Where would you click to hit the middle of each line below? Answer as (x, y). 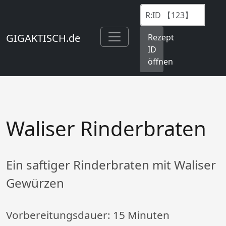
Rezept (161, 37)
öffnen (160, 61)
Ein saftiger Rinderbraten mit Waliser (111, 165)
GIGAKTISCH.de (43, 38)
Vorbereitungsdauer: (60, 215)
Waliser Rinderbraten (106, 129)
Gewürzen (35, 183)
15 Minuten (141, 215)
